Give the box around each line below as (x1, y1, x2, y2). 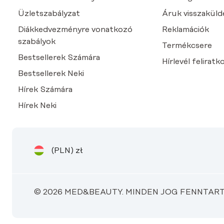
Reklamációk (161, 25, 209, 34)
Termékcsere (161, 41, 212, 50)
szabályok (18, 37, 55, 46)
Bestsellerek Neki (18, 69, 84, 78)
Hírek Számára (18, 85, 72, 94)
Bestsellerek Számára (18, 53, 100, 62)
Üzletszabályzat (18, 9, 80, 18)
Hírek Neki (18, 101, 56, 110)
